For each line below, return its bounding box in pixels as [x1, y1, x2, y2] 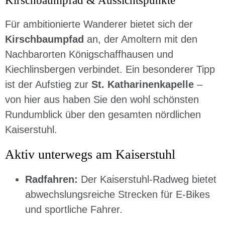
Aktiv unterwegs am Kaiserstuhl [5, 147, 175, 162]
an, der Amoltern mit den [84, 34, 197, 45]
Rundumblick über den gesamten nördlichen [5, 109, 201, 120]
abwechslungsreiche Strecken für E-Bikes [25, 189, 210, 200]
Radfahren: [25, 174, 78, 185]
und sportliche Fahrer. [25, 204, 123, 215]
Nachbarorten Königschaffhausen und [5, 49, 173, 60]
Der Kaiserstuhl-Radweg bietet [78, 174, 216, 185]
